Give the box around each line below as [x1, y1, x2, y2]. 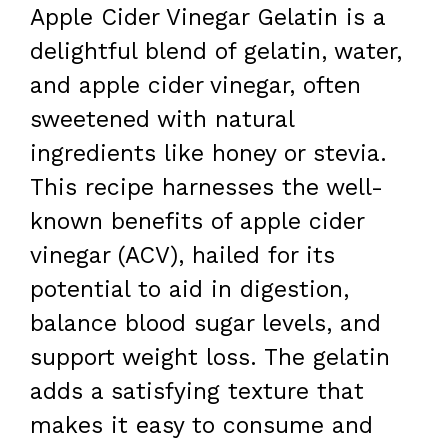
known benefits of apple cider [30, 207, 364, 235]
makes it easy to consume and [30, 411, 373, 439]
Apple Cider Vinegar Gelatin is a [30, 3, 385, 31]
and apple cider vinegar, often [30, 71, 361, 99]
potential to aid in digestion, [30, 275, 349, 303]
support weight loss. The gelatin [30, 343, 390, 371]
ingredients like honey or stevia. [30, 139, 387, 167]
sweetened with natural [30, 105, 294, 133]
